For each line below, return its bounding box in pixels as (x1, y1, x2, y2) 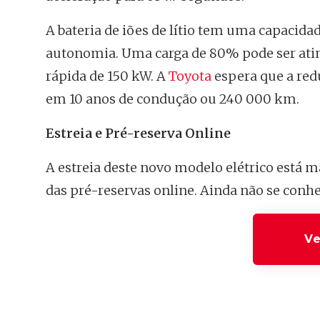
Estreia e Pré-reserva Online (46, 124, 231, 141)
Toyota (169, 67, 211, 84)
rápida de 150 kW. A (46, 67, 169, 84)
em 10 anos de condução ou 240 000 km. (46, 90, 299, 107)
